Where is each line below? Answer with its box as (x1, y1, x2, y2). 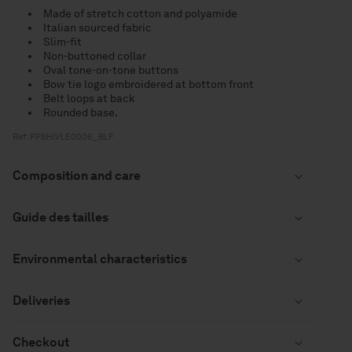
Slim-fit (42, 35, 82, 48)
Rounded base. (42, 105, 118, 119)
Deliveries (12, 292, 70, 308)
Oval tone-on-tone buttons (42, 63, 178, 76)
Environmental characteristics (12, 251, 187, 266)
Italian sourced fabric (42, 20, 152, 34)
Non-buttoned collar (42, 49, 146, 62)
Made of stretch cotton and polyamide (42, 6, 237, 20)
